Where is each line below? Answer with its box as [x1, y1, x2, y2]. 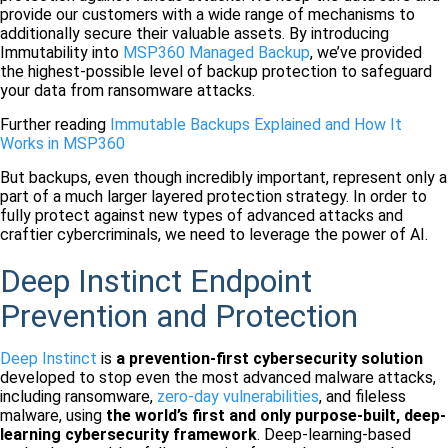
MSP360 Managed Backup [123, 43, 310, 63]
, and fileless [319, 387, 406, 407]
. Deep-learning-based [257, 425, 411, 445]
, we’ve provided [310, 43, 422, 63]
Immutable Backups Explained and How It [110, 115, 402, 135]
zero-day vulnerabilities [157, 387, 319, 407]
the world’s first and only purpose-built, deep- [106, 406, 446, 426]
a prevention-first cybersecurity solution [116, 349, 423, 369]
